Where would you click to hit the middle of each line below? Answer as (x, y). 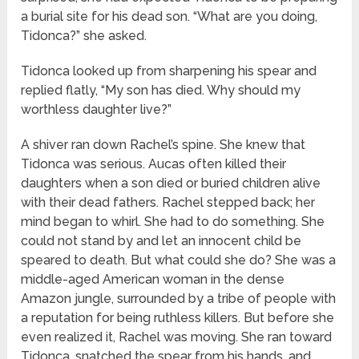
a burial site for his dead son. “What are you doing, (169, 17)
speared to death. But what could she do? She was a (179, 260)
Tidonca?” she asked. (84, 36)
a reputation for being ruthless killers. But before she (178, 318)
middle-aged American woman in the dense (153, 280)
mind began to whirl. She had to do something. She (173, 222)
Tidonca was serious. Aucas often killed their (154, 164)
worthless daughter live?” (97, 110)
